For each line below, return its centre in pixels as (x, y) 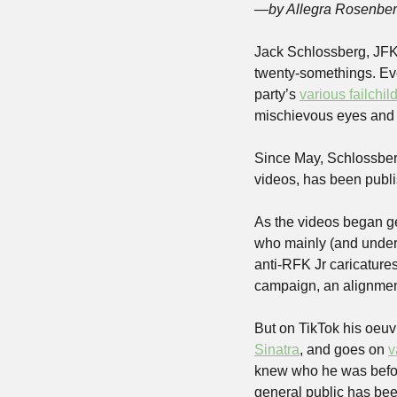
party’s (277, 95)
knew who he (298, 371)
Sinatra (277, 350)
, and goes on (344, 350)
